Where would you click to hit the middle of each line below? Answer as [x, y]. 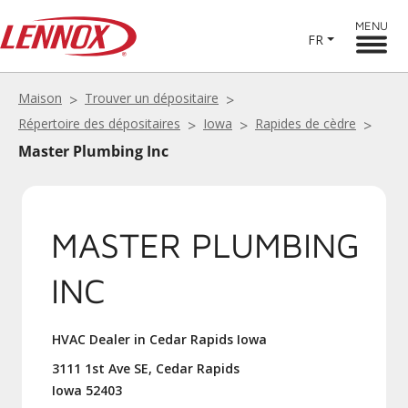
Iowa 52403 [87, 390]
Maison [40, 98]
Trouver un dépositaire [152, 98]
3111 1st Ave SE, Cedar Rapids [146, 368]
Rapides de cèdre [306, 123]
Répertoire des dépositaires [99, 123]
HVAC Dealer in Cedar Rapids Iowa [159, 339]
